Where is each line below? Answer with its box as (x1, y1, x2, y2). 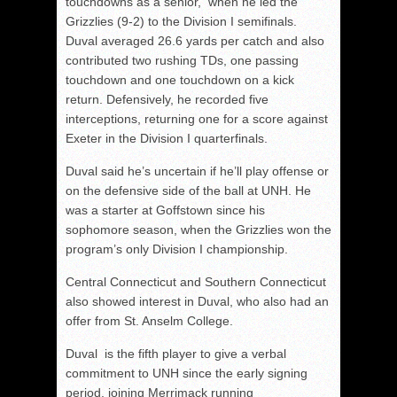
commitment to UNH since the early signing (66, 365, 307, 380)
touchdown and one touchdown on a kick (66, 72, 294, 87)
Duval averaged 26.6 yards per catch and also (66, 33, 324, 48)
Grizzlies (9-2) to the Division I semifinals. (66, 13, 297, 28)
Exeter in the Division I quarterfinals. (66, 130, 268, 145)
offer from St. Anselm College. (66, 313, 233, 328)
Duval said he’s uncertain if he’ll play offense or (66, 163, 329, 178)
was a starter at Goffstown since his (66, 202, 265, 217)
